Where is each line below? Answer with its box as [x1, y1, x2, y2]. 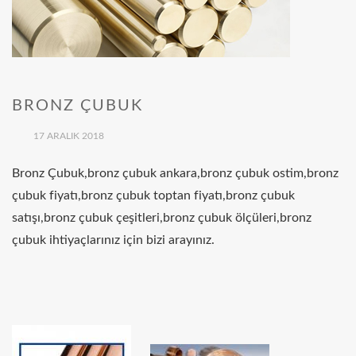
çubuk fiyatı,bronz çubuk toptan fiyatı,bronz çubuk [12, 189, 295, 202]
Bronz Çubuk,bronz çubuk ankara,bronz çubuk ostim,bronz [12, 167, 339, 180]
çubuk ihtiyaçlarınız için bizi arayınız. [12, 234, 215, 246]
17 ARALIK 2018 [33, 131, 104, 141]
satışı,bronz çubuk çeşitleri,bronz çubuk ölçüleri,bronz [12, 211, 311, 224]
